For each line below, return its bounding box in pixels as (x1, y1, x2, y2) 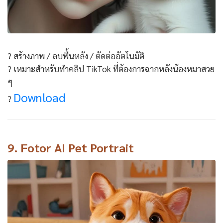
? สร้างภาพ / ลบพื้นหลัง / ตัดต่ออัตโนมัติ (7, 50, 144, 61)
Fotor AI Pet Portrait (20, 139, 134, 155)
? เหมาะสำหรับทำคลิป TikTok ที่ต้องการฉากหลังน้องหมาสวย (7, 63, 215, 74)
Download (13, 89, 66, 105)
